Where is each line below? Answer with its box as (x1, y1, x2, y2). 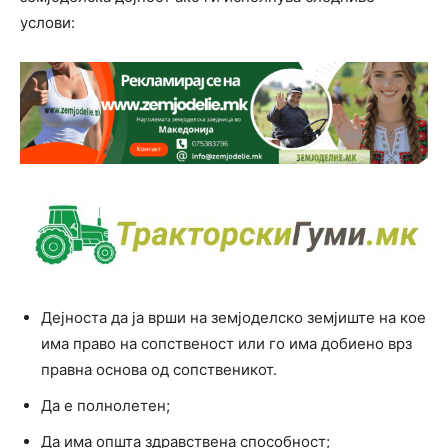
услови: (20, 12, 75, 32)
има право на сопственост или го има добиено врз (41, 334, 412, 354)
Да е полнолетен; (41, 396, 170, 416)
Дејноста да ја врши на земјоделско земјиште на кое (41, 308, 426, 328)
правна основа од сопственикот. (41, 360, 277, 380)
